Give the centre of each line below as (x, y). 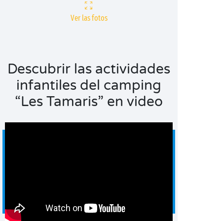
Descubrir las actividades (89, 69)
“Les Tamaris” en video (89, 102)
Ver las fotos (89, 18)
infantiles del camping (89, 85)
